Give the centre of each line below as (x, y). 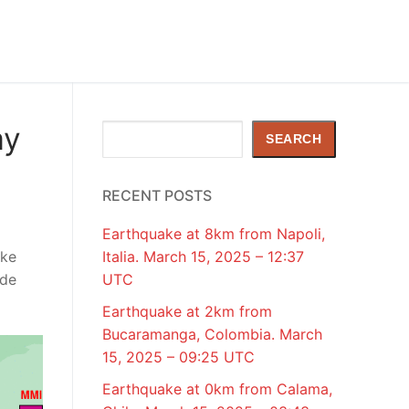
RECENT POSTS (157, 196)
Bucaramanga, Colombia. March (212, 335)
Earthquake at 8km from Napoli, (214, 234)
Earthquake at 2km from (187, 312)
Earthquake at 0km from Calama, (217, 388)
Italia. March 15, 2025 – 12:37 (203, 257)
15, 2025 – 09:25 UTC (178, 357)
